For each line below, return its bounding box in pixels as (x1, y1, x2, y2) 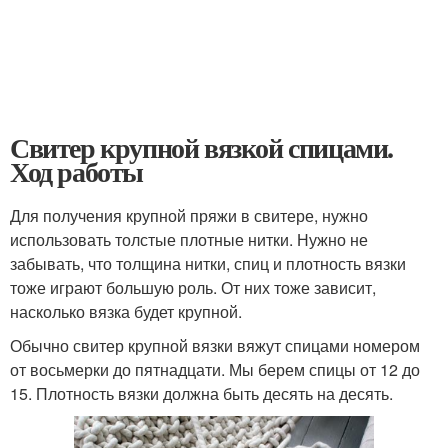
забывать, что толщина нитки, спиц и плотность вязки (10, 252, 406, 275)
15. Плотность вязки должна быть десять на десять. (10, 382, 393, 405)
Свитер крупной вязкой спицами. (10, 127, 394, 168)
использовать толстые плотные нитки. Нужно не (10, 228, 368, 251)
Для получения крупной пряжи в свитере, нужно (10, 204, 368, 227)
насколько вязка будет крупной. (10, 300, 242, 323)
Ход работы (10, 151, 143, 192)
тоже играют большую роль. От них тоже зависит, (10, 276, 376, 299)
